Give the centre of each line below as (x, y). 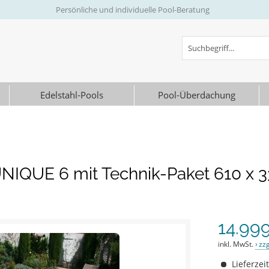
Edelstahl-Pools (71, 95)
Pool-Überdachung (197, 95)
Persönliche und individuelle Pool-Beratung (132, 10)
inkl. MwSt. (237, 244)
